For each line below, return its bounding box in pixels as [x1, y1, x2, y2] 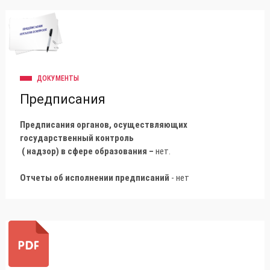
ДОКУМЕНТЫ [37, 74, 79, 83]
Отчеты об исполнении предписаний [20, 172, 169, 183]
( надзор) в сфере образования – [20, 145, 155, 157]
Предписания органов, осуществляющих [20, 119, 187, 130]
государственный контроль [20, 132, 134, 143]
